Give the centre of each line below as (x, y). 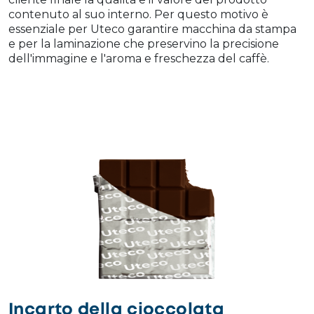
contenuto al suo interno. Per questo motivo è (138, 14)
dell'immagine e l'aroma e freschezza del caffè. (139, 58)
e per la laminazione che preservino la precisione (144, 43)
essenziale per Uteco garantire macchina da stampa (152, 29)
